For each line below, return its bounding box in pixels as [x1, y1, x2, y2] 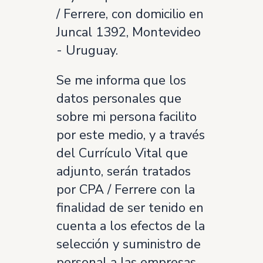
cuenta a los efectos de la [56, 217, 205, 235]
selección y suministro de [56, 235, 201, 253]
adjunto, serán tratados [56, 163, 191, 180]
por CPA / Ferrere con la [56, 181, 195, 198]
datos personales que [56, 90, 181, 107]
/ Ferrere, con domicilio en [56, 5, 204, 23]
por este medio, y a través [56, 126, 205, 144]
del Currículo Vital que [56, 144, 188, 162]
